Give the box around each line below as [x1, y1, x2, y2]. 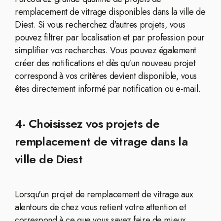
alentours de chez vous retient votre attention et [15, 201, 186, 214]
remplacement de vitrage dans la [15, 133, 188, 150]
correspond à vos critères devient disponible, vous [15, 70, 197, 82]
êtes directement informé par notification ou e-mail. [15, 82, 201, 95]
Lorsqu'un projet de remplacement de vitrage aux [15, 188, 193, 201]
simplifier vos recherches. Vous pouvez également [15, 44, 196, 57]
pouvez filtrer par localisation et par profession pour [15, 31, 205, 44]
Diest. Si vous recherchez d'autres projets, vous [15, 18, 185, 31]
